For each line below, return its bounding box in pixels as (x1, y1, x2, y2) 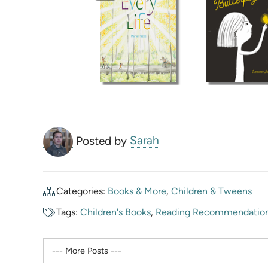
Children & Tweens (171, 185, 252, 197)
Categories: (54, 185, 108, 197)
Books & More (108, 185, 167, 197)
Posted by (76, 133, 130, 148)
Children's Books (80, 206, 151, 218)
